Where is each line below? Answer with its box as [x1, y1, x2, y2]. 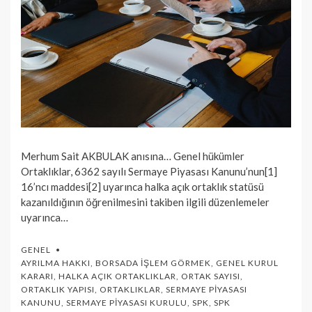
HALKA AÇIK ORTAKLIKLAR [58, 270, 176, 281]
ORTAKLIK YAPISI [21, 283, 95, 295]
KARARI [21, 270, 54, 281]
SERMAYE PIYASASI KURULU [66, 297, 187, 308]
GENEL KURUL [216, 257, 279, 268]
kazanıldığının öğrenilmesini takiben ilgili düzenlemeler [21, 195, 270, 208]
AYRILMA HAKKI [21, 257, 91, 268]
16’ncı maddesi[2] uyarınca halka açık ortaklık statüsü [21, 180, 264, 193]
